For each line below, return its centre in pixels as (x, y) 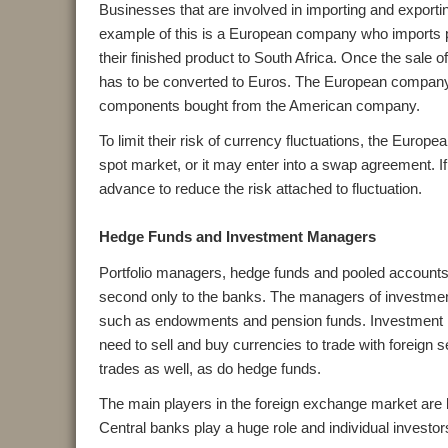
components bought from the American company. (259, 105)
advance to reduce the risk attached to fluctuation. (260, 189)
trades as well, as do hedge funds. (209, 368)
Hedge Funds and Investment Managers (237, 237)
